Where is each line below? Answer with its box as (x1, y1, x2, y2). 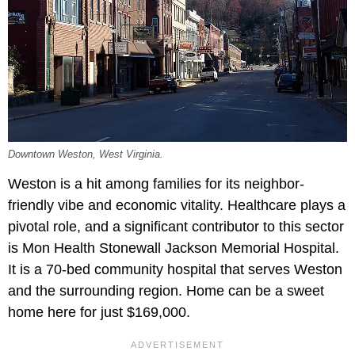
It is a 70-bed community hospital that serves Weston (8, 261, 342, 278)
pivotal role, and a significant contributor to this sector (8, 219, 344, 235)
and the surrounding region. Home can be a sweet (8, 283, 324, 300)
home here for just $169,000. (8, 304, 190, 321)
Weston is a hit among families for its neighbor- (8, 176, 304, 193)
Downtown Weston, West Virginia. (8, 149, 163, 161)
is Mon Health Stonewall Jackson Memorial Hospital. (8, 240, 339, 257)
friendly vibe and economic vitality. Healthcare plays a (8, 197, 345, 214)
